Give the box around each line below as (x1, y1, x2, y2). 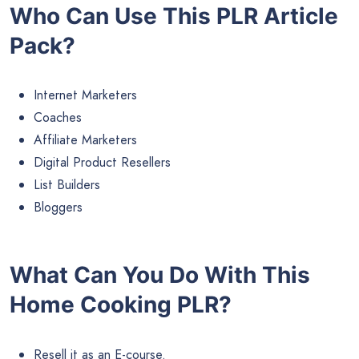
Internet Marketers (34, 86, 137, 105)
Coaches (34, 108, 82, 127)
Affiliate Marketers (34, 131, 137, 150)
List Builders (34, 175, 100, 195)
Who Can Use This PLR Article (10, 2, 338, 30)
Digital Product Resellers (34, 153, 171, 172)
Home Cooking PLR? (10, 291, 232, 319)
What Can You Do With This (10, 261, 310, 289)
